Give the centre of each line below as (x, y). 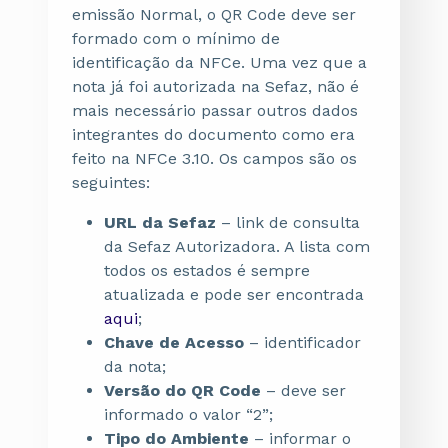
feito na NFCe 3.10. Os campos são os (214, 158)
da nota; (135, 366)
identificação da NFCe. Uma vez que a (219, 62)
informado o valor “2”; (188, 414)
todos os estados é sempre (207, 270)
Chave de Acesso (174, 342)
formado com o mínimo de (176, 38)
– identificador (302, 342)
